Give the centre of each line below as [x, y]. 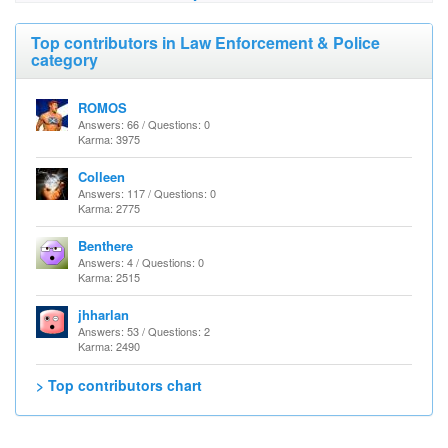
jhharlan [103, 314]
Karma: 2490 [109, 346]
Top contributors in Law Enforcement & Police [205, 42]
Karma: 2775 [109, 208]
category [64, 59]
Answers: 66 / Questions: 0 [144, 124]
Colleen [101, 176]
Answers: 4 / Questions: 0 [141, 262]
